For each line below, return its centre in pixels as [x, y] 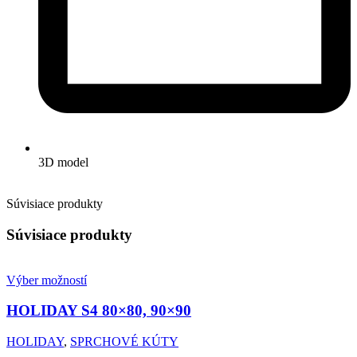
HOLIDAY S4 [52, 311]
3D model [63, 163]
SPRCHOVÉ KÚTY [124, 342]
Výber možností [47, 280]
